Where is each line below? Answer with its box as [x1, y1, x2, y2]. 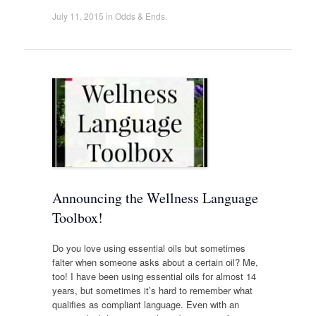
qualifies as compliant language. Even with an [51, 298, 239, 312]
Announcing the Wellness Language [51, 188, 258, 207]
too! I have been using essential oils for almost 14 [51, 269, 256, 284]
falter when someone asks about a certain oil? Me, [51, 255, 258, 269]
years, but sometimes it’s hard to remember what [51, 284, 253, 298]
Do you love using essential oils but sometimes [51, 241, 245, 255]
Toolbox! [51, 207, 103, 227]
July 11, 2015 [51, 9, 104, 22]
